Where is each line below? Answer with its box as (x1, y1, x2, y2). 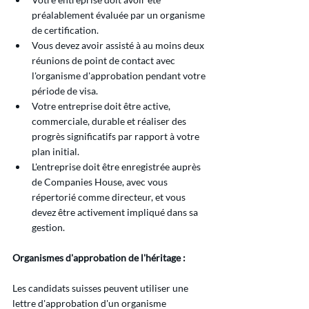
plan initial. (32, 146, 79, 158)
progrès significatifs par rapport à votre (32, 130, 201, 143)
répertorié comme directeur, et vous (32, 191, 188, 203)
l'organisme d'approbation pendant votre (32, 70, 208, 82)
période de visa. (32, 85, 98, 97)
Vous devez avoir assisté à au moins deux (32, 39, 206, 52)
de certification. (32, 24, 99, 37)
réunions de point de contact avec (32, 54, 177, 67)
